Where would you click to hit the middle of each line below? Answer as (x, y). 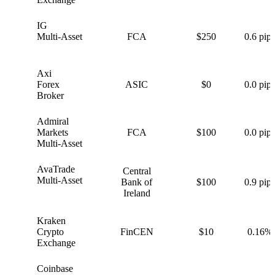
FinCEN (137, 232)
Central (137, 171)
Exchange (56, 243)
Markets (52, 133)
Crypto (50, 232)
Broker (50, 96)
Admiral (53, 122)
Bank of (137, 182)
